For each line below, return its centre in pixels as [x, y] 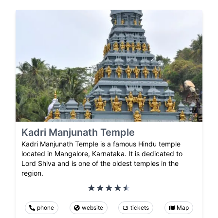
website [92, 208]
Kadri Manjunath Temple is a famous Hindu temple [101, 144]
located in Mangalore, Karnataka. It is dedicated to [102, 154]
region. [32, 173]
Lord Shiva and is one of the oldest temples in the [100, 163]
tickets [140, 208]
